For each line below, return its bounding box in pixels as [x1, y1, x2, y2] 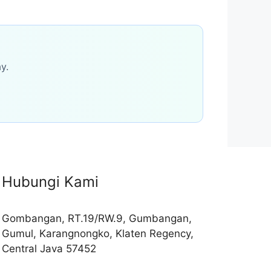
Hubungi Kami [1, 173, 99, 191]
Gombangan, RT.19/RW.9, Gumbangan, [1, 212, 192, 224]
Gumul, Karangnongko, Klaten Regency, [1, 227, 194, 240]
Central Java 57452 [1, 243, 96, 255]
